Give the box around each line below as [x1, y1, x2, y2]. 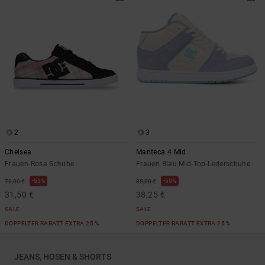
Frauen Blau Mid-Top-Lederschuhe [136, 160, 251, 168]
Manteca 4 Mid [136, 148, 186, 156]
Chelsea [5, 148, 32, 156]
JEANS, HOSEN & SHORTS [14, 252, 111, 261]
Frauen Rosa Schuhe [5, 160, 75, 168]
